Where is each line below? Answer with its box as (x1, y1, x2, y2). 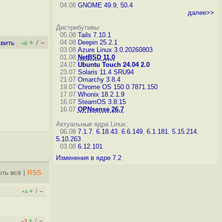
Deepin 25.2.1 (77, 39, 117, 46)
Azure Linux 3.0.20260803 (77, 46, 153, 54)
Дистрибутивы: (55, 24, 101, 31)
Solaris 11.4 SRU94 (77, 68, 134, 76)
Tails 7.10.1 (77, 31, 111, 39)
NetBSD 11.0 (77, 54, 115, 61)
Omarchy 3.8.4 (77, 76, 120, 83)
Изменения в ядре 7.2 (55, 154, 121, 162)
